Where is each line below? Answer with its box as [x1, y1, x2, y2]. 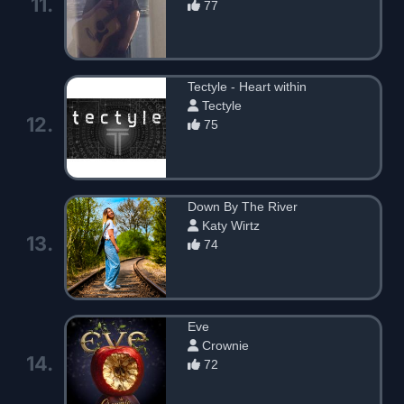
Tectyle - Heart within [188, 79, 308, 95]
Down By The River [188, 198, 298, 214]
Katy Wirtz [198, 217, 261, 233]
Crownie [198, 337, 250, 353]
